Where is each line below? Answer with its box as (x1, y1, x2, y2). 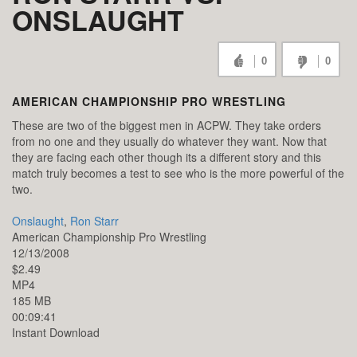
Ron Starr (70, 213, 119, 229)
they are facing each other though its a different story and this (12, 149, 321, 166)
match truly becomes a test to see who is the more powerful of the (12, 165, 344, 182)
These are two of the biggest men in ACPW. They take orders (12, 117, 321, 134)
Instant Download (12, 324, 100, 341)
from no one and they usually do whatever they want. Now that (12, 133, 327, 150)
